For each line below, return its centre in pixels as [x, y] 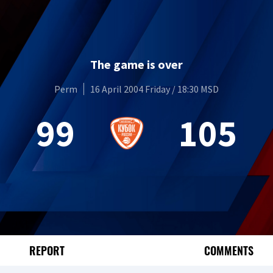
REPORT [47, 250]
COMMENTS [229, 250]
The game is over [136, 64]
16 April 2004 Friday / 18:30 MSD [154, 89]
